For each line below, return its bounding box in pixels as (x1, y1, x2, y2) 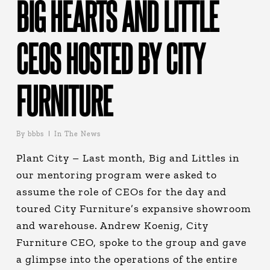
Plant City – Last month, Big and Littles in (16, 151, 239, 165)
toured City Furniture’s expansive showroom (16, 202, 251, 216)
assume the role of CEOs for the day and (16, 185, 227, 199)
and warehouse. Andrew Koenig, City (16, 219, 209, 233)
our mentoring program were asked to (16, 168, 217, 182)
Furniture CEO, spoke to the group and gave (16, 236, 246, 250)
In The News (54, 130, 101, 139)
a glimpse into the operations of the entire (16, 253, 237, 266)
